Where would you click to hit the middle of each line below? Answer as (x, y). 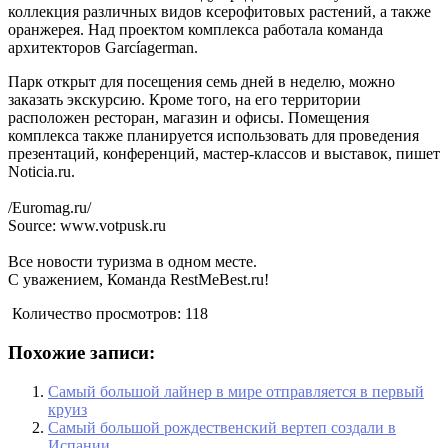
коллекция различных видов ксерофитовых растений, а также (219, 12)
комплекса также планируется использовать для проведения (213, 136)
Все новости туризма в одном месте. (132, 262)
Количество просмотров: (96, 314)
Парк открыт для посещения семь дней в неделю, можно (201, 82)
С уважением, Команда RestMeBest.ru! (138, 280)
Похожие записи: (81, 353)
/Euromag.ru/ (49, 208)
